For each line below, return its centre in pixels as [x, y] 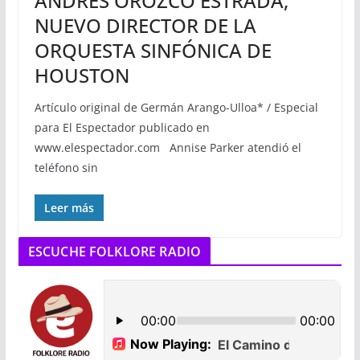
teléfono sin [66, 168]
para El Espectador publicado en [122, 128]
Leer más [69, 208]
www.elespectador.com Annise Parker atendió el [168, 148]
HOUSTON [82, 76]
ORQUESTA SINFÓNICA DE [153, 51]
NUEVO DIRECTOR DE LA [145, 26]
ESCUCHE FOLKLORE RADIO [115, 252]
